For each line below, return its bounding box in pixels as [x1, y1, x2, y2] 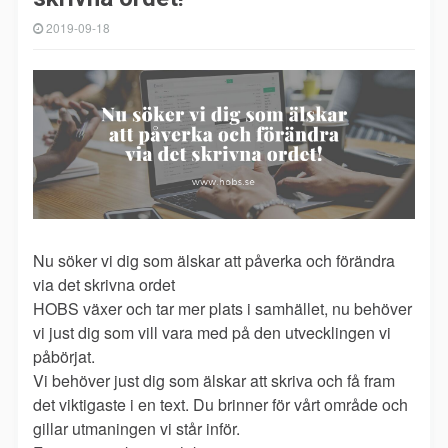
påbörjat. [33, 345, 95, 369]
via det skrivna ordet [33, 273, 175, 297]
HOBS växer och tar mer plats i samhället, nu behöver [33, 297, 412, 321]
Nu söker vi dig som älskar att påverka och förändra [33, 249, 395, 273]
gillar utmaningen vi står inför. [33, 417, 240, 441]
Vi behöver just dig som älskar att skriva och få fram [33, 369, 395, 393]
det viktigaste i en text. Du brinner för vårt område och [33, 393, 408, 417]
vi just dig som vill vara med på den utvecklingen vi [33, 321, 391, 345]
